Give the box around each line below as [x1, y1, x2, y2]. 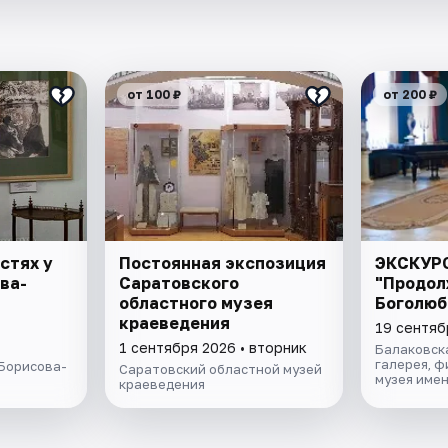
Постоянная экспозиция [119, 253, 327, 274]
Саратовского [119, 273, 240, 294]
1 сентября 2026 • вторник [119, 339, 308, 357]
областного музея [119, 293, 274, 314]
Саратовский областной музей [119, 361, 323, 378]
